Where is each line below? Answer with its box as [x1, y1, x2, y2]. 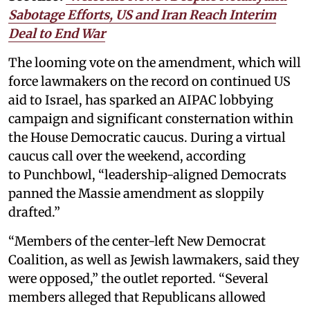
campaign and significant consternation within [8, 111, 293, 127]
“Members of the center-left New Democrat [8, 233, 266, 249]
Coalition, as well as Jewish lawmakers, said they [8, 252, 299, 268]
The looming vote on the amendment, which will [8, 55, 301, 71]
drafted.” [8, 204, 60, 220]
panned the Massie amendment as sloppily [8, 185, 264, 201]
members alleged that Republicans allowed [8, 289, 266, 305]
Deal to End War [8, 26, 105, 42]
